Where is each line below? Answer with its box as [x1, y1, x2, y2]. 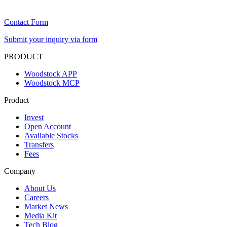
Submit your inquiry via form [4, 35, 97, 44]
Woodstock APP [24, 69, 77, 79]
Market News [24, 202, 68, 211]
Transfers [24, 140, 54, 149]
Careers [24, 193, 49, 202]
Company [4, 167, 35, 176]
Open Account [24, 122, 71, 131]
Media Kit [24, 211, 57, 220]
